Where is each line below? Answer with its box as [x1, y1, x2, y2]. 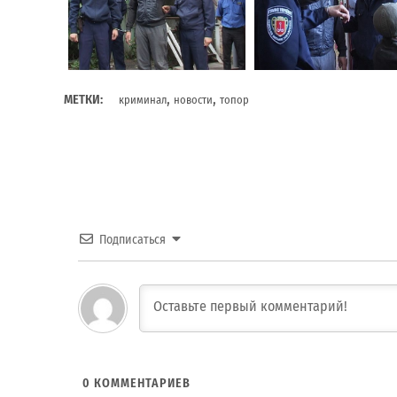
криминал [119, 92, 167, 106]
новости [174, 92, 213, 106]
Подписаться [99, 231, 166, 247]
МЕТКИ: [64, 91, 103, 107]
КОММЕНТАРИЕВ [90, 376, 191, 392]
